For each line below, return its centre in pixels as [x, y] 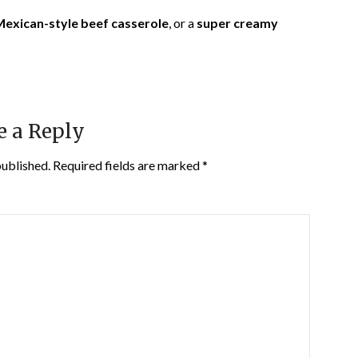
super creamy [237, 23]
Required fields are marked [127, 165]
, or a [183, 23]
